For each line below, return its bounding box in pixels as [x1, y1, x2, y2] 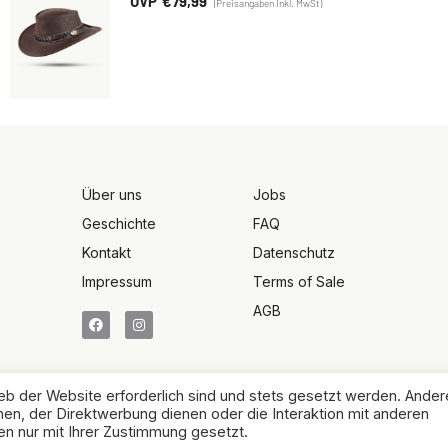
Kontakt [81, 244, 131, 262]
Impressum [81, 273, 152, 291]
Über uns [81, 186, 142, 204]
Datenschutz [252, 244, 335, 262]
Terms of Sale [252, 273, 345, 291]
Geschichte [81, 215, 156, 233]
